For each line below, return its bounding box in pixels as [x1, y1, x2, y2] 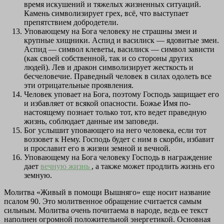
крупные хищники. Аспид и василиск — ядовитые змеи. [24, 36, 219, 45]
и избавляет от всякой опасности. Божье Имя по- [24, 99, 190, 108]
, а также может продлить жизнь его [91, 162, 214, 171]
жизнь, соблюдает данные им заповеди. [24, 117, 158, 126]
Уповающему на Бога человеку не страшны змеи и [24, 27, 197, 36]
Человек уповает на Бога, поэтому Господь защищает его [24, 90, 219, 99]
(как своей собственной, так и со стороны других [24, 54, 193, 63]
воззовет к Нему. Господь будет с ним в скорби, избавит [24, 135, 214, 144]
